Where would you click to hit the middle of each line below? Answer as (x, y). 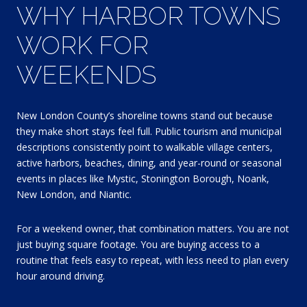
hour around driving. (61, 275)
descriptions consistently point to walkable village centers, (145, 147)
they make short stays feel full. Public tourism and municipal (149, 132)
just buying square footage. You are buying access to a (138, 244)
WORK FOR (83, 45)
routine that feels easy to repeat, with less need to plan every (152, 260)
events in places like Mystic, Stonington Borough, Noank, (143, 179)
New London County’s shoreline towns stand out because (145, 116)
